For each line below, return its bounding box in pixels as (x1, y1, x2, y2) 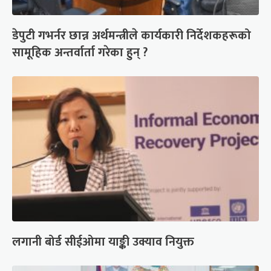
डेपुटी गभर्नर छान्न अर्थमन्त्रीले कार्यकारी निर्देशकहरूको (12, 25, 251, 47)
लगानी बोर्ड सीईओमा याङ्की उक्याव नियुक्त (12, 232, 194, 253)
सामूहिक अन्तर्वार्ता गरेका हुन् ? (12, 42, 148, 64)
